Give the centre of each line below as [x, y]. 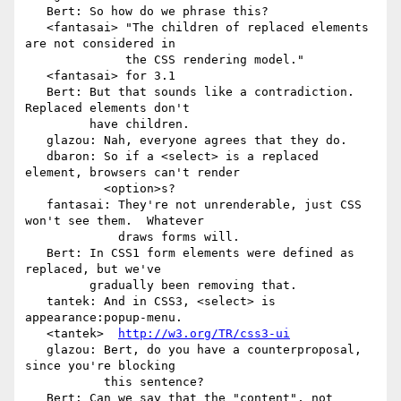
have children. [57, 124]
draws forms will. [72, 237]
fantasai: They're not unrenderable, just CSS [36, 205]
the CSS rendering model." [75, 60]
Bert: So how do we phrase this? [36, 12]
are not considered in [100, 44]
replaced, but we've [93, 269]
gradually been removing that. [57, 286]
